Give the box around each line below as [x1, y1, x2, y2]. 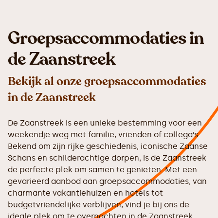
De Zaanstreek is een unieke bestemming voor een [8, 118, 202, 128]
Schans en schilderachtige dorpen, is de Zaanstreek [8, 153, 206, 163]
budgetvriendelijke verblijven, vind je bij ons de [8, 200, 189, 210]
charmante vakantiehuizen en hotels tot [8, 188, 163, 198]
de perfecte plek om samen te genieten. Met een [8, 165, 197, 175]
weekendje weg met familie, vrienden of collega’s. [8, 130, 200, 140]
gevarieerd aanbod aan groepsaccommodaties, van [8, 177, 207, 186]
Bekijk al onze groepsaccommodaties [8, 73, 206, 90]
